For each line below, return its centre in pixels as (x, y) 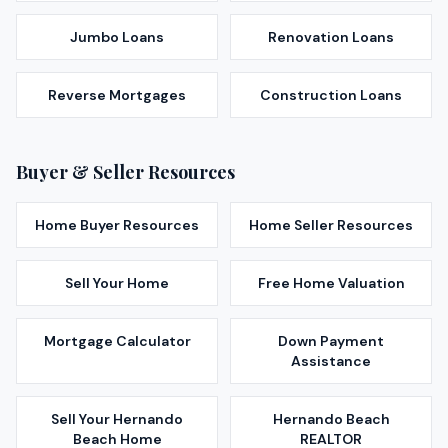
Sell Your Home (117, 283)
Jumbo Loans (117, 37)
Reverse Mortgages (117, 95)
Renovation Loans (331, 37)
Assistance (331, 361)
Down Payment (331, 341)
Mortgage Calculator (117, 341)
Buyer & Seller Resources (125, 172)
